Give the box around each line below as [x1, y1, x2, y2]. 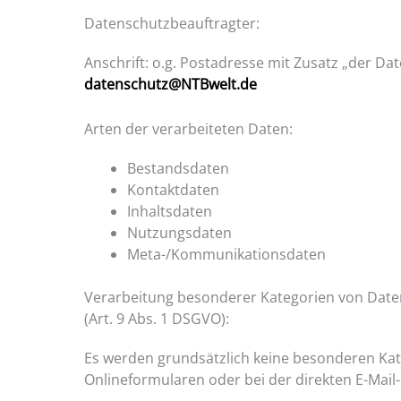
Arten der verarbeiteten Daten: [84, 118, 294, 139]
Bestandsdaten [127, 158, 230, 178]
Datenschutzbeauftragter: [84, 13, 260, 34]
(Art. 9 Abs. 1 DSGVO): [84, 308, 230, 328]
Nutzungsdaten [127, 222, 233, 243]
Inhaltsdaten [127, 200, 213, 221]
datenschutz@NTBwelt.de [84, 74, 258, 95]
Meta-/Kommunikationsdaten [127, 243, 327, 264]
